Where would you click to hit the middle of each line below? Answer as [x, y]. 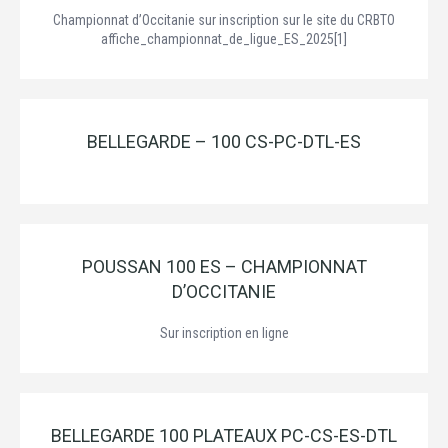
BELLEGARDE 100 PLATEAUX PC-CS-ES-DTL [224, 435]
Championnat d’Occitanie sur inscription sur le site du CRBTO [224, 20]
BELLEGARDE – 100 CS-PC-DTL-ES [224, 141]
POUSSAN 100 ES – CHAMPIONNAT [224, 266]
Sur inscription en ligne [224, 333]
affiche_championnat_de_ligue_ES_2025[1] [224, 39]
